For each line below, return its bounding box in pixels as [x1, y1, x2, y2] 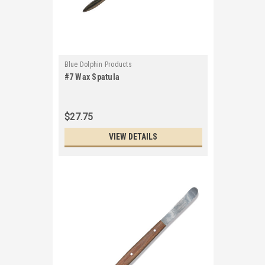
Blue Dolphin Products [64, 60, 132, 69]
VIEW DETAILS [109, 132, 157, 141]
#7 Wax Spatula [64, 72, 119, 82]
